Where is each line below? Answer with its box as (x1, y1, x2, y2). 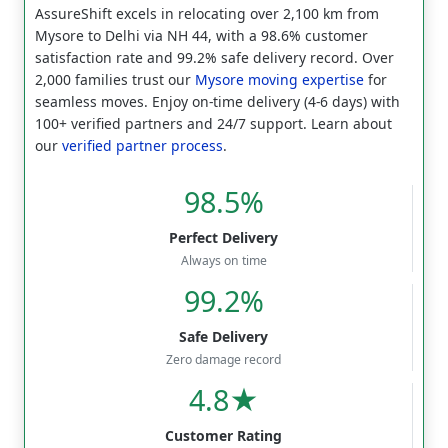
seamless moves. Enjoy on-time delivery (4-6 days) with (35, 91, 400, 111)
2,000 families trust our (35, 69, 195, 89)
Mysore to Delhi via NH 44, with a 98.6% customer (35, 25, 368, 45)
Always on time (180, 251, 267, 269)
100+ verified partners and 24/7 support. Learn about (35, 113, 392, 133)
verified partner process (62, 135, 223, 155)
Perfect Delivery (169, 227, 278, 247)
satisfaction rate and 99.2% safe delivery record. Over (35, 47, 394, 67)
